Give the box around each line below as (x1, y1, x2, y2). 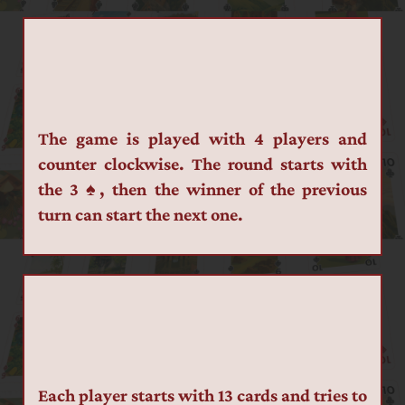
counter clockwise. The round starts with (38, 154, 367, 174)
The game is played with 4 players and (38, 128, 367, 149)
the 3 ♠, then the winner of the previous (38, 179, 367, 200)
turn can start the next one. (38, 204, 243, 225)
